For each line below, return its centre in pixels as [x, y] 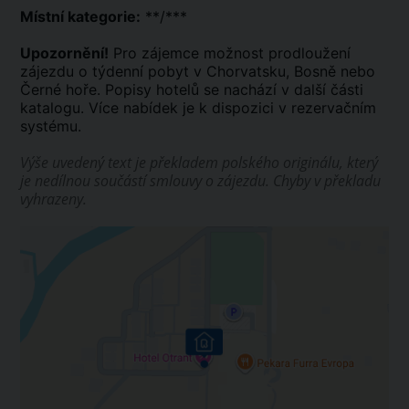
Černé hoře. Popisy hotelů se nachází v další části [192, 89]
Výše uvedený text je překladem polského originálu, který [199, 162]
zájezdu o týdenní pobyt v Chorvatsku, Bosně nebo [198, 71]
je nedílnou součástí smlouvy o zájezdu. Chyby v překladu [200, 180]
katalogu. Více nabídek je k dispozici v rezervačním [198, 107]
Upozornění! [64, 52]
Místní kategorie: [80, 16]
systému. [51, 126]
